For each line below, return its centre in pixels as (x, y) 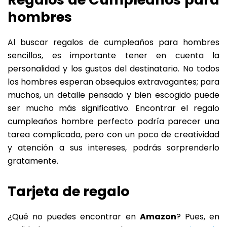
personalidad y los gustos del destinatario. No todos (113, 69)
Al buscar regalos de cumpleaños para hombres (113, 43)
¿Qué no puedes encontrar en (74, 217)
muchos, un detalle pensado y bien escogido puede (113, 95)
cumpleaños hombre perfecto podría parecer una (113, 122)
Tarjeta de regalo (68, 192)
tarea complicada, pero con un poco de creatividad (113, 135)
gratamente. (33, 161)
